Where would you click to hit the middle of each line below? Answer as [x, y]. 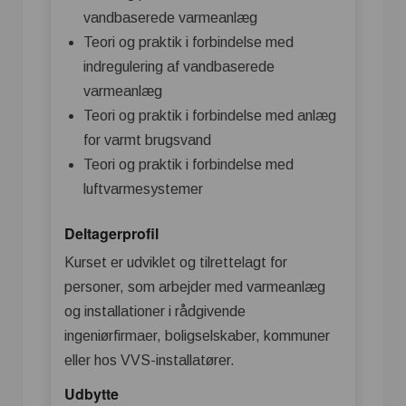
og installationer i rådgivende [155, 311]
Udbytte [92, 393]
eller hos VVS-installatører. [150, 360]
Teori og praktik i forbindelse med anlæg [210, 116]
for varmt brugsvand [147, 140]
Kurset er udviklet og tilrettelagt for [176, 262]
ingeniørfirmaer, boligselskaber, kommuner [197, 335]
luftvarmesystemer [143, 189]
